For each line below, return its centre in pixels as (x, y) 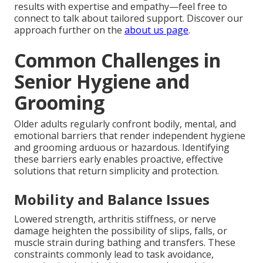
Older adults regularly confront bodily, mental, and (125, 124)
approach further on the (69, 30)
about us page (156, 30)
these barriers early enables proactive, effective (119, 159)
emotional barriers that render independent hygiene (130, 136)
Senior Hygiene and (102, 82)
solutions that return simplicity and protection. (117, 171)
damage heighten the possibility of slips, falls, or (121, 231)
